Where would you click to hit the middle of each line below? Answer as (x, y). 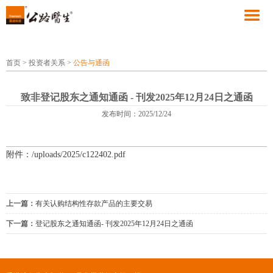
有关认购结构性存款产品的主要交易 (94, 204)
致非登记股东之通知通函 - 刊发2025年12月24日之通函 (136, 97)
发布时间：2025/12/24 (136, 114)
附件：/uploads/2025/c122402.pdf (66, 154)
